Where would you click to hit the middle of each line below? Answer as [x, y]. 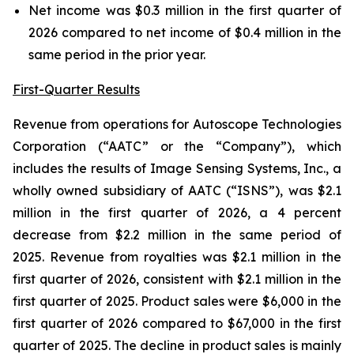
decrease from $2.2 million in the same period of [177, 235]
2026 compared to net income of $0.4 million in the [185, 32]
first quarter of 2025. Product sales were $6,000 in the [177, 301]
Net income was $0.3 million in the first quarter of [185, 10]
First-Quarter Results [76, 89]
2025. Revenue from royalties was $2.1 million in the [177, 257]
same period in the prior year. [117, 55]
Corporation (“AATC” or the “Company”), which [177, 146]
